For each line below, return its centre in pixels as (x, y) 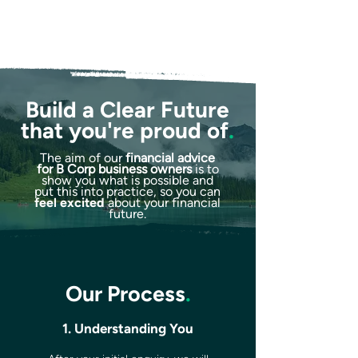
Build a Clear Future (127, 109)
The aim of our (83, 158)
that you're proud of (125, 130)
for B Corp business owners (114, 169)
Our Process (125, 294)
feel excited (71, 203)
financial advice (170, 158)
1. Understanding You (128, 328)
